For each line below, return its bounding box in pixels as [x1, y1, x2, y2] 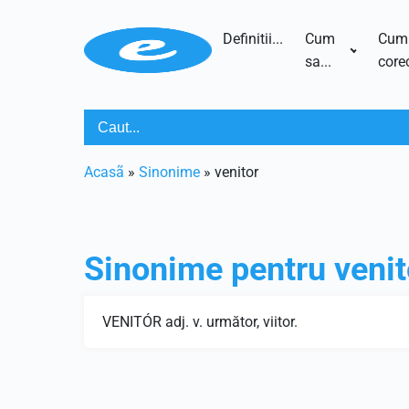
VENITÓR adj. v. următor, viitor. [102, 313, 298, 330]
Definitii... [222, 30, 283, 47]
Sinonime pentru [84, 250, 334, 288]
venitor [215, 163, 258, 181]
